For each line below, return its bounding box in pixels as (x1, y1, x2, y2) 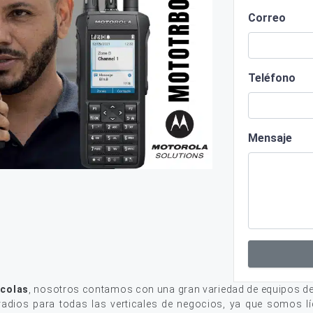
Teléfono (248, 71, 296, 85)
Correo (248, 11, 286, 24)
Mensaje (248, 131, 292, 145)
